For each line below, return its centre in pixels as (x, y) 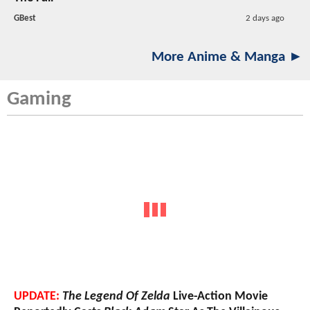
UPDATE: (37, 296)
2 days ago (265, 19)
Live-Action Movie (219, 296)
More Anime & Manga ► (227, 57)
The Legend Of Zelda (116, 296)
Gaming (39, 100)
